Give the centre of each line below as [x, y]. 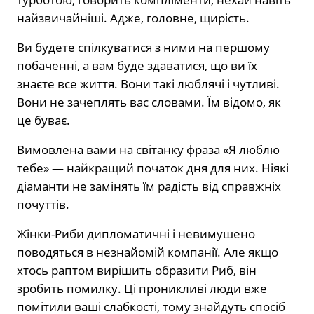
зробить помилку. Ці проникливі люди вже [142, 289]
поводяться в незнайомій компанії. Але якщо [148, 252]
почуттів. [43, 205]
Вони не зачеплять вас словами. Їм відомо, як [149, 102]
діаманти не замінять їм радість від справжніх [149, 186]
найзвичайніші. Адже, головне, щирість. [133, 18]
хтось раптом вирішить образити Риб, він [137, 271]
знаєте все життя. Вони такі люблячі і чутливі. [148, 84]
